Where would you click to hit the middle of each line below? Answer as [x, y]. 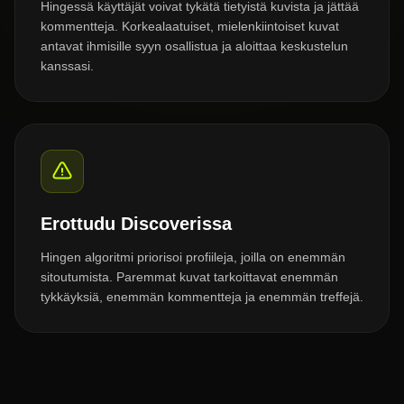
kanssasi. [67, 66]
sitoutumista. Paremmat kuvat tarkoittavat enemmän [189, 277]
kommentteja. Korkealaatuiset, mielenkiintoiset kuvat [190, 26]
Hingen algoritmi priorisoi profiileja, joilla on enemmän [193, 257]
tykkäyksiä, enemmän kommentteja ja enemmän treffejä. [202, 297]
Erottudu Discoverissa [136, 224]
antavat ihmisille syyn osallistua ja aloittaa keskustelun [194, 46]
